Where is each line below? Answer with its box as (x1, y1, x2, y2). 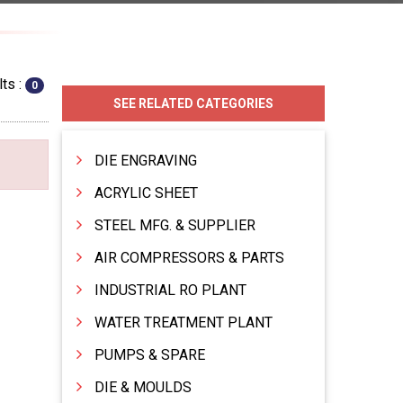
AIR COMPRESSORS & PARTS (94, 249, 284, 267)
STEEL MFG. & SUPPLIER (94, 217, 255, 235)
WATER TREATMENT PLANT (94, 314, 273, 332)
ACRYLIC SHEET (94, 184, 198, 202)
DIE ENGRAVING (94, 152, 197, 170)
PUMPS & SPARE (94, 346, 205, 364)
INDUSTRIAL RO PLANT (94, 282, 246, 300)
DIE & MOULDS (94, 379, 192, 397)
